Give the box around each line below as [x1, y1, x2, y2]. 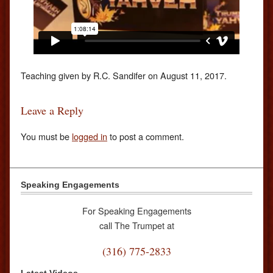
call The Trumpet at [99, 218, 174, 232]
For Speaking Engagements [82, 204, 191, 217]
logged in [72, 129, 107, 143]
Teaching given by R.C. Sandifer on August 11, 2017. [21, 69, 227, 82]
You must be [21, 129, 72, 143]
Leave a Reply [21, 103, 83, 118]
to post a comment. [107, 129, 184, 143]
